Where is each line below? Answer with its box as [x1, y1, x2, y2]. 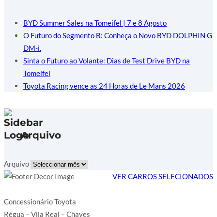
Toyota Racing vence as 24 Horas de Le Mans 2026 [23, 81, 185, 91]
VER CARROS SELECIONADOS [112, 172, 213, 181]
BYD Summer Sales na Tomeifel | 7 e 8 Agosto [23, 18, 167, 28]
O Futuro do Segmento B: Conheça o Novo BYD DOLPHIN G [23, 31, 212, 40]
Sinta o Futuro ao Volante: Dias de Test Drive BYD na [23, 56, 190, 65]
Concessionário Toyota [4, 197, 76, 206]
